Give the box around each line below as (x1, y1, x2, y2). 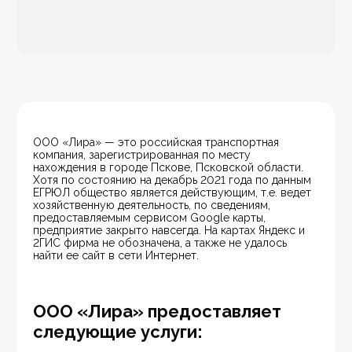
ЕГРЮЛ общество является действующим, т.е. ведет (33, 186, 315, 200)
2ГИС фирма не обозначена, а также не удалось (33, 236, 291, 250)
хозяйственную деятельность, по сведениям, (33, 199, 274, 212)
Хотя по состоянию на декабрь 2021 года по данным (33, 174, 315, 187)
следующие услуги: (33, 321, 203, 343)
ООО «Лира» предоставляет (33, 301, 282, 322)
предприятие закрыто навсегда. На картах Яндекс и (33, 224, 309, 237)
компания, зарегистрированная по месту (33, 148, 255, 162)
